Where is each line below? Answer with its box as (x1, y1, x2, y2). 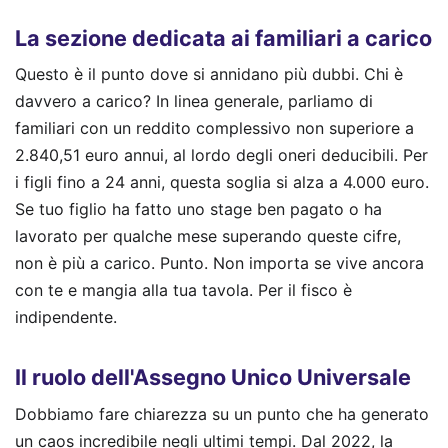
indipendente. (15, 307, 117, 328)
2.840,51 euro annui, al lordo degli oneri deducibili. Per (15, 145, 428, 166)
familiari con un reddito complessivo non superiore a (15, 118, 414, 139)
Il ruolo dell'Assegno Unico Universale (15, 363, 411, 390)
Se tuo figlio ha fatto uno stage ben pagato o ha (15, 199, 382, 220)
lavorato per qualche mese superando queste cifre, (15, 226, 401, 247)
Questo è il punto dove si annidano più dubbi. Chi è (15, 64, 403, 85)
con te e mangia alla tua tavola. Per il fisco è (15, 280, 352, 301)
